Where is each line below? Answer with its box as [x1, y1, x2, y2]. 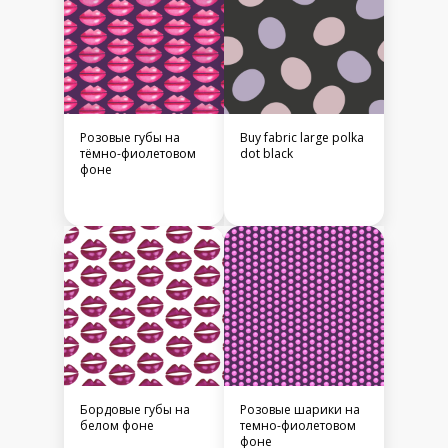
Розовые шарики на [240, 401, 360, 419]
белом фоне [80, 417, 154, 435]
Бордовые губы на [80, 401, 190, 419]
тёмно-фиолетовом [80, 145, 196, 163]
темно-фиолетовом [240, 417, 356, 435]
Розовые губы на [80, 129, 180, 147]
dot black [240, 145, 293, 163]
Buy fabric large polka [240, 129, 364, 147]
